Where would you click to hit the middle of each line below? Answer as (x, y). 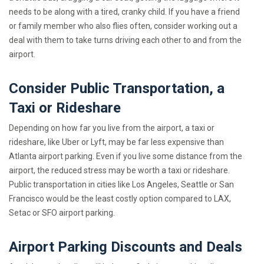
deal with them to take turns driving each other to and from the (125, 40)
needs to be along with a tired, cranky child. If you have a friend (124, 12)
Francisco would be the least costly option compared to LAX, (120, 199)
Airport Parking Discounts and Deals (126, 247)
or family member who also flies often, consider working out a (123, 26)
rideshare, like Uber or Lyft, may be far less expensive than (116, 142)
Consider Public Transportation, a (117, 89)
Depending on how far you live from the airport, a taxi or (112, 128)
